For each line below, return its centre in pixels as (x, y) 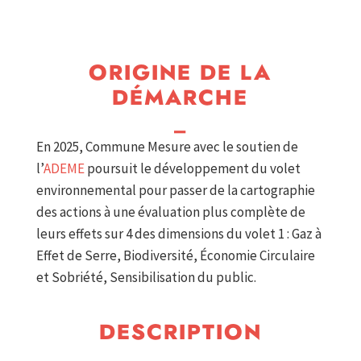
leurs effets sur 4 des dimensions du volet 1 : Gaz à (178, 234)
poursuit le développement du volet (192, 169)
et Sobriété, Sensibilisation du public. (146, 278)
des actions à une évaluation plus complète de (170, 212)
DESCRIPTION (180, 333)
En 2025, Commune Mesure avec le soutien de (167, 147)
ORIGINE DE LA (180, 74)
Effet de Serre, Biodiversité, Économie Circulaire (175, 256)
